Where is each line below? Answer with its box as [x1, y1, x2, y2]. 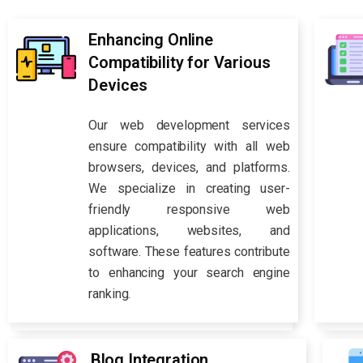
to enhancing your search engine [88, 264, 290, 280]
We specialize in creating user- [88, 180, 290, 196]
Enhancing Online [88, 30, 213, 50]
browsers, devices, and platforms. [88, 159, 290, 175]
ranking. [88, 285, 131, 301]
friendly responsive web [88, 201, 290, 217]
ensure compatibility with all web [88, 138, 290, 154]
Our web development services [88, 117, 290, 133]
